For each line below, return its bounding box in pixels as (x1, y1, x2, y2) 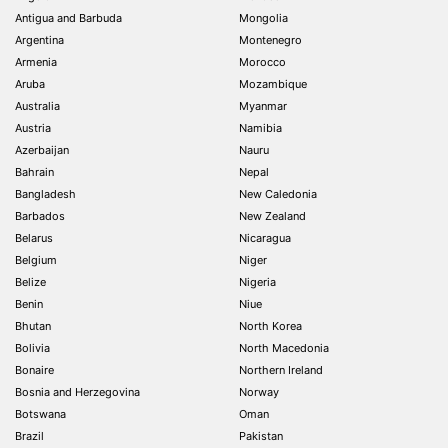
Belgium (15, 253, 57, 267)
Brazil (15, 429, 44, 443)
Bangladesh (15, 187, 76, 201)
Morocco (239, 55, 286, 69)
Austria (15, 121, 51, 135)
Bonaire (15, 363, 54, 377)
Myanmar (239, 99, 287, 113)
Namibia (239, 121, 282, 135)
